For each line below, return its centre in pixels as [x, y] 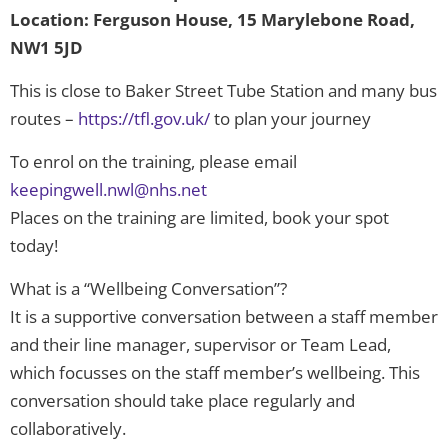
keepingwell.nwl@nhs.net [108, 190]
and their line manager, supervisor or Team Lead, [200, 345]
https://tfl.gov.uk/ [146, 119]
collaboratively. [68, 429]
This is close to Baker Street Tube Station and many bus [223, 91]
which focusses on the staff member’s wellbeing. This [215, 373]
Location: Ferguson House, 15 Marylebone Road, [212, 20]
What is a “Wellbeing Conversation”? [148, 289]
